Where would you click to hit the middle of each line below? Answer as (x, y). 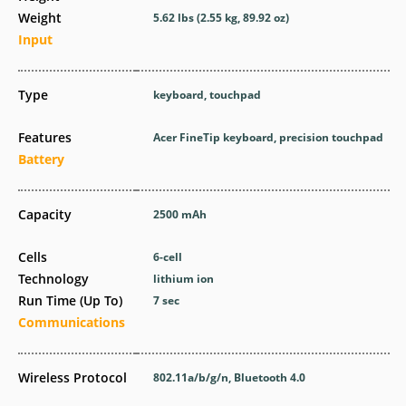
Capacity (45, 214)
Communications (72, 322)
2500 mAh (180, 214)
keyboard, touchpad (208, 95)
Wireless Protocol (72, 377)
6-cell (168, 257)
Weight (40, 18)
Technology (53, 279)
